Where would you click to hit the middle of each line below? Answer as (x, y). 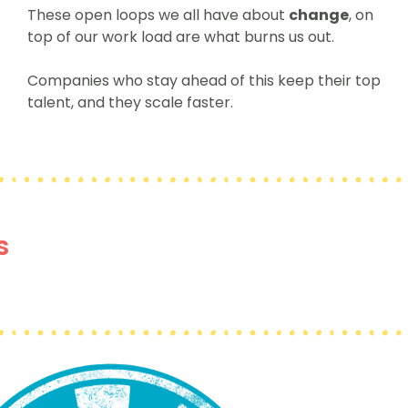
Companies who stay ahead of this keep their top (204, 81)
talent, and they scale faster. (130, 102)
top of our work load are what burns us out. (180, 37)
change (318, 15)
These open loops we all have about (158, 15)
